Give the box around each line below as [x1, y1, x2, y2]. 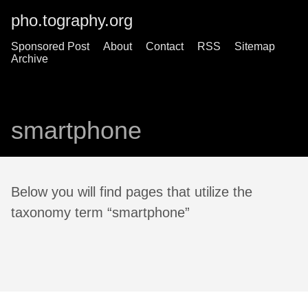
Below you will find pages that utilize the [11, 184, 252, 200]
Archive [11, 53, 48, 65]
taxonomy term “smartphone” [11, 205, 190, 221]
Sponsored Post [11, 41, 89, 52]
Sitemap [234, 41, 275, 52]
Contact [146, 41, 184, 52]
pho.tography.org [11, 11, 133, 30]
